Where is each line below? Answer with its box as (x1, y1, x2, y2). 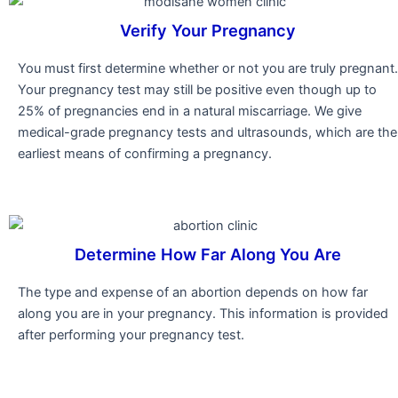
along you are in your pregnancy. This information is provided (18, 305, 388, 322)
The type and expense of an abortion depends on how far (18, 283, 368, 300)
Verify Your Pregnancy (120, 20, 296, 41)
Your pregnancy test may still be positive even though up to (18, 82, 377, 99)
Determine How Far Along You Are (75, 243, 341, 264)
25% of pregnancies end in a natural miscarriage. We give (18, 103, 362, 120)
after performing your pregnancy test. (18, 326, 244, 343)
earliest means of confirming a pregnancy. (18, 146, 272, 163)
